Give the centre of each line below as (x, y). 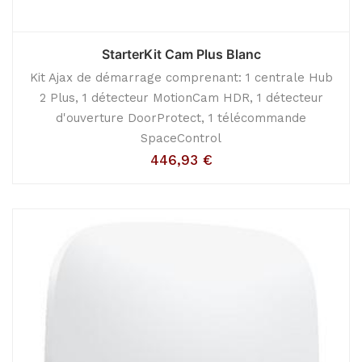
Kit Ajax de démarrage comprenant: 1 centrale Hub (181, 78)
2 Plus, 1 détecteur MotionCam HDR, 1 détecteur (181, 98)
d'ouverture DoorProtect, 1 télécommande (181, 118)
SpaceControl (181, 138)
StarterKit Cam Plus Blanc (181, 54)
